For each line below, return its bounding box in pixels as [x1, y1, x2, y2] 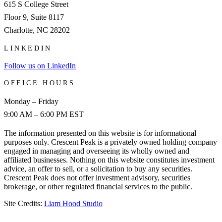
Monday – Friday [4, 97, 58, 106]
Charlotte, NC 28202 [4, 25, 70, 34]
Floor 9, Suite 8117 [4, 12, 64, 21]
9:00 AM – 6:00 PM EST [4, 110, 84, 118]
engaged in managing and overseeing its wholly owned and [4, 146, 189, 155]
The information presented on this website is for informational [4, 128, 196, 137]
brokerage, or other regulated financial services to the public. [4, 182, 192, 191]
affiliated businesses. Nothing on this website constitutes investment [4, 155, 215, 164]
